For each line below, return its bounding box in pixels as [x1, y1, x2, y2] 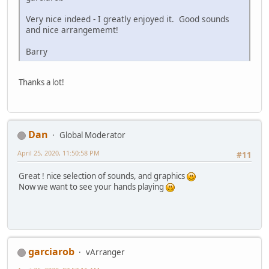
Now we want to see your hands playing [19, 181, 166, 192]
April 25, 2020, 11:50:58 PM [17, 148, 100, 158]
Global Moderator [59, 130, 125, 141]
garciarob [28, 245, 74, 259]
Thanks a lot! [19, 77, 64, 88]
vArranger [86, 247, 125, 258]
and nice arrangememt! [26, 24, 118, 36]
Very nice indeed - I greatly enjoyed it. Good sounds [26, 13, 229, 25]
